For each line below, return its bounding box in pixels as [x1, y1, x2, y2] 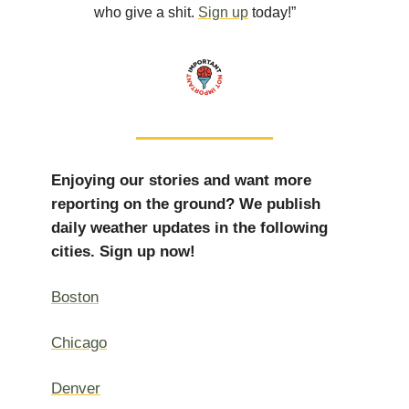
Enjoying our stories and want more [51, 172, 311, 189]
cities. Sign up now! [51, 243, 195, 260]
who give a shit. [94, 5, 198, 20]
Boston [51, 288, 99, 306]
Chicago [51, 334, 107, 351]
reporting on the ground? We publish [51, 195, 320, 213]
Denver [51, 380, 100, 397]
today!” [248, 5, 296, 20]
